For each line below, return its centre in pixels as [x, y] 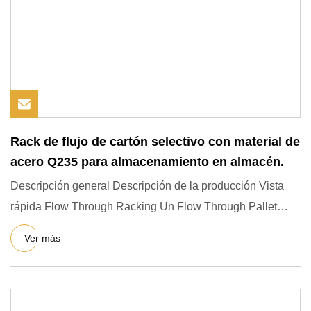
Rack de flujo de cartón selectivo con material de [155, 142]
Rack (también [46, 227]
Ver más [42, 238]
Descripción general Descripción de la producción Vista [147, 186]
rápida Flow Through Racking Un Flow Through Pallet [144, 207]
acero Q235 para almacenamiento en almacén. [147, 162]
